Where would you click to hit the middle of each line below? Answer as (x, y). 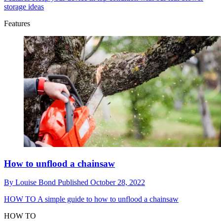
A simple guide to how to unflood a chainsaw (107, 199)
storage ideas (24, 6)
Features (17, 23)
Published (74, 183)
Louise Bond (37, 183)
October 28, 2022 (118, 183)
